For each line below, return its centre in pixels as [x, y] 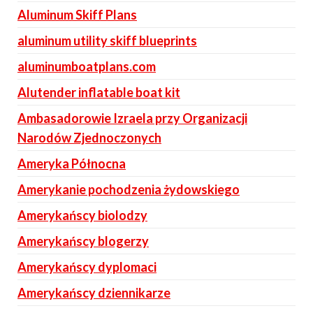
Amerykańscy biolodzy [82, 215]
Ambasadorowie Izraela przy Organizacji [132, 118]
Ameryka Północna [72, 163]
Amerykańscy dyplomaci [87, 267]
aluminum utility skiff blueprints [107, 41]
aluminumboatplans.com [87, 66]
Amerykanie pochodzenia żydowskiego [129, 189]
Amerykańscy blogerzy [83, 241]
